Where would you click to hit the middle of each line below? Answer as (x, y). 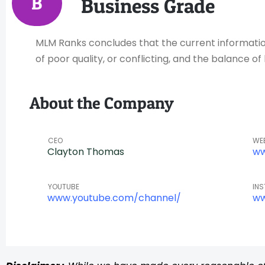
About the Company (102, 103)
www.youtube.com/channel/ (114, 198)
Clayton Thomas (86, 151)
